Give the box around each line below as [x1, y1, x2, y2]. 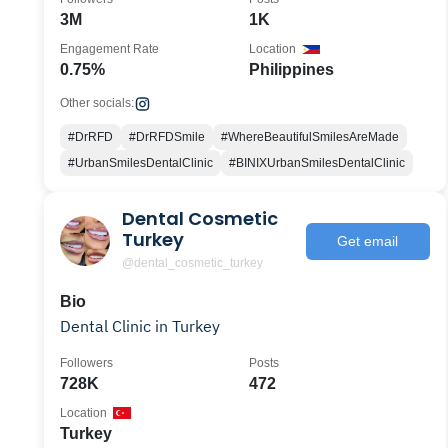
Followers [60, 356, 113, 370]
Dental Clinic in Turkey [60, 316, 220, 336]
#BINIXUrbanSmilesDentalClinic [229, 156, 405, 170]
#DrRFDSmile [129, 130, 205, 144]
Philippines [248, 61, 334, 78]
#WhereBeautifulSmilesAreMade [221, 130, 399, 144]
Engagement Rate [60, 42, 159, 56]
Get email [337, 232, 399, 249]
